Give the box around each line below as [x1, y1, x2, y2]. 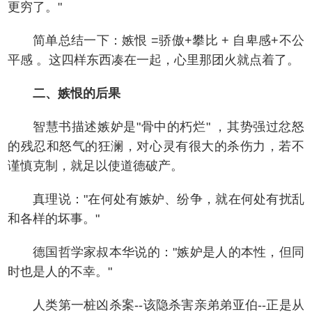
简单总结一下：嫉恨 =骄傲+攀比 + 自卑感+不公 [33, 33, 304, 47]
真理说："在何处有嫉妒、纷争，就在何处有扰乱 [33, 192, 304, 206]
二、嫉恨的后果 [33, 86, 120, 100]
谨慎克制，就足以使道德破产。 [8, 159, 183, 173]
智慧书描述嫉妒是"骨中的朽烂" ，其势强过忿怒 [33, 120, 304, 134]
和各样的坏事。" [8, 212, 100, 226]
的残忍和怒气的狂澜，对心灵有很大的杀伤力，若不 [8, 139, 304, 153]
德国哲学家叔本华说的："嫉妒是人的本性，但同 [33, 245, 304, 259]
